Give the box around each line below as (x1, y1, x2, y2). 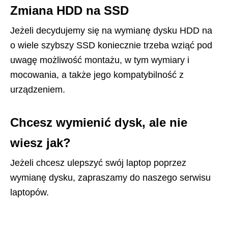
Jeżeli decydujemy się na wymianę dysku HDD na (10, 25, 212, 36)
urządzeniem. (10, 84, 65, 95)
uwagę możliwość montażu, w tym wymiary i (10, 55, 189, 65)
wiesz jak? (10, 136, 71, 150)
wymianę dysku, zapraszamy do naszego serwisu (10, 173, 211, 183)
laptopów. (10, 187, 49, 197)
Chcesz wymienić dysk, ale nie (10, 116, 187, 129)
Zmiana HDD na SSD (10, 4, 129, 17)
